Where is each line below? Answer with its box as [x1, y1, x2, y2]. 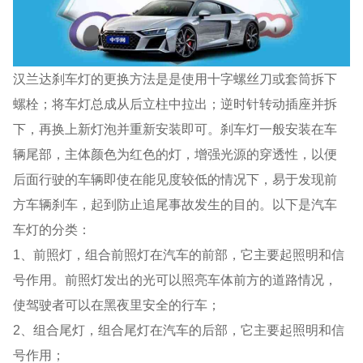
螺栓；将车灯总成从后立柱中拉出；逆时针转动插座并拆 [13, 96, 338, 111]
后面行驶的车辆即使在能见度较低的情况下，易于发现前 [13, 171, 338, 186]
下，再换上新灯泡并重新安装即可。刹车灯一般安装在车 [13, 121, 338, 136]
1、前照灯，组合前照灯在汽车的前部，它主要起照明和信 [13, 246, 345, 262]
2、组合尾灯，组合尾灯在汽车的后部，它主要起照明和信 [13, 322, 345, 337]
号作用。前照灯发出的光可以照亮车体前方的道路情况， [13, 271, 338, 287]
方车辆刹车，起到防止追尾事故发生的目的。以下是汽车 [13, 196, 338, 211]
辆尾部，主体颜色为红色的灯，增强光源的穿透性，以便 [13, 146, 338, 161]
